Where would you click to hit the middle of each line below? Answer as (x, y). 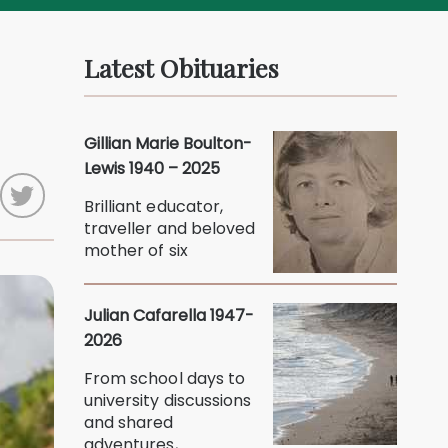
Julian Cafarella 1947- (169, 316)
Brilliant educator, (153, 207)
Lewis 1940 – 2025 (152, 169)
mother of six (136, 251)
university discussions (168, 401)
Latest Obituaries (182, 68)
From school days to (164, 379)
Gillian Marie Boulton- (168, 144)
